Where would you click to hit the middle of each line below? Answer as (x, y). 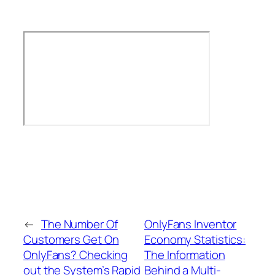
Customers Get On (71, 240)
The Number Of (79, 224)
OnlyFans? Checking (76, 255)
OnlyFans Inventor (191, 224)
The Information (185, 255)
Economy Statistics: (195, 240)
